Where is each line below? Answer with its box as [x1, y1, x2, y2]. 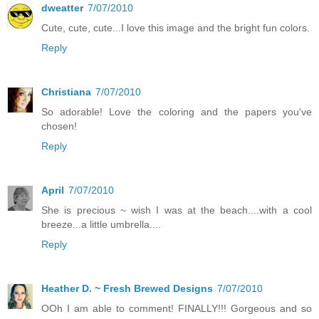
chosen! [41, 120, 77, 132]
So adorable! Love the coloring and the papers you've [41, 105, 312, 117]
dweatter [41, 2, 83, 14]
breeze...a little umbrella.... [41, 218, 161, 230]
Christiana [41, 85, 91, 98]
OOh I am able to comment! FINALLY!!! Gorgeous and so [41, 302, 312, 314]
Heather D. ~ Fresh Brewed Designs [41, 282, 213, 294]
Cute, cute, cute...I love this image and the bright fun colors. [41, 22, 310, 33]
